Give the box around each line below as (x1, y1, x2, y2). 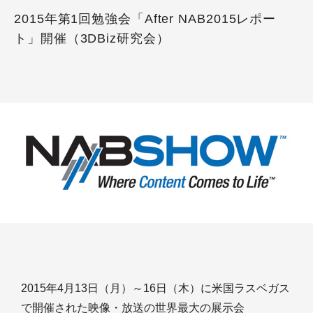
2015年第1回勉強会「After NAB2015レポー (14, 12, 277, 26)
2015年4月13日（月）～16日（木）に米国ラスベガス (21, 282, 290, 294)
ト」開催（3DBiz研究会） (14, 31, 170, 45)
